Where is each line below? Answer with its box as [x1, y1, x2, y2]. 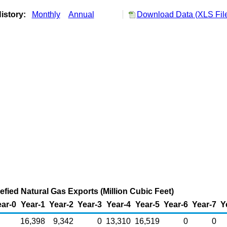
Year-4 [106, 200, 131, 209]
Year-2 [49, 200, 73, 209]
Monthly [31, 10, 60, 19]
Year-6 [163, 200, 188, 209]
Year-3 [77, 200, 102, 209]
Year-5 [135, 200, 160, 209]
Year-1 [20, 200, 45, 209]
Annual [68, 10, 94, 19]
